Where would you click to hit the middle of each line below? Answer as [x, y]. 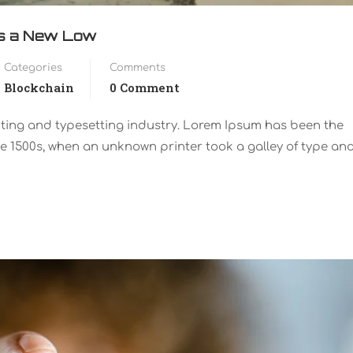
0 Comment [145, 87]
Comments [137, 67]
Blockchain [39, 87]
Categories [33, 67]
